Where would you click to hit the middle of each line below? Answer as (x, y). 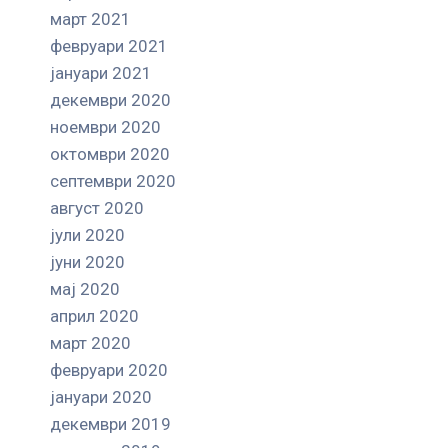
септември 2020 (113, 180)
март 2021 (90, 18)
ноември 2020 (105, 126)
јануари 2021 (101, 72)
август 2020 (97, 207)
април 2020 (94, 315)
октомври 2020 (110, 153)
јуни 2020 (87, 261)
